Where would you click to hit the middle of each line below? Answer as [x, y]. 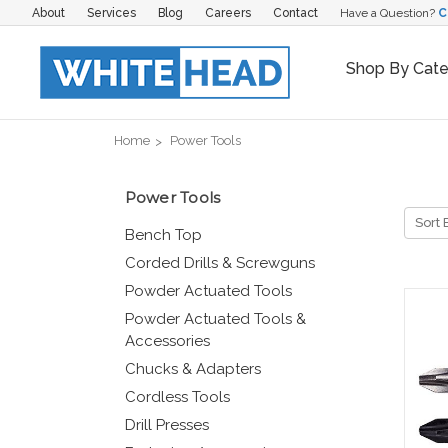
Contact [295, 12]
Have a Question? [388, 12]
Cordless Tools [177, 396]
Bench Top [163, 234]
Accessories [167, 340]
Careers [227, 12]
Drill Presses [166, 424]
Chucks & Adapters [192, 368]
